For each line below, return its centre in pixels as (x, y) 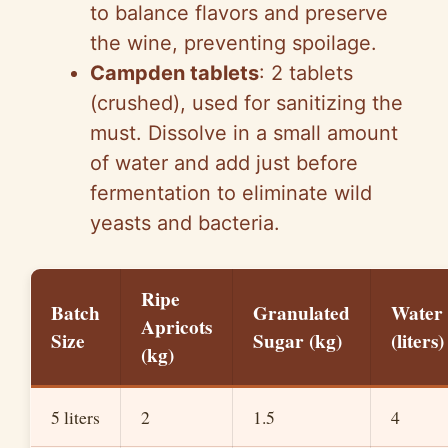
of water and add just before (224, 162)
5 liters (75, 416)
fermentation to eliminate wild (231, 192)
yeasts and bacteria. (185, 222)
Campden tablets (174, 72)
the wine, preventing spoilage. (233, 42)
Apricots (176, 326)
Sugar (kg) (297, 340)
